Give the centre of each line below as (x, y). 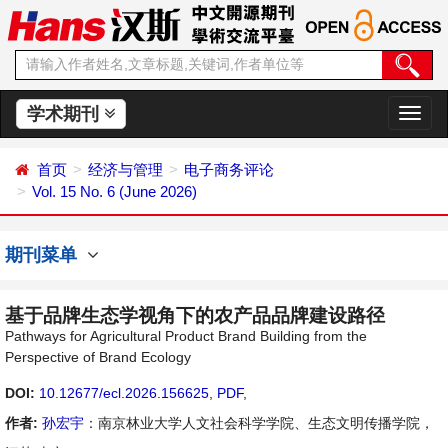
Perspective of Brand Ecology (98, 357)
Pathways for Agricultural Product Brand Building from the (186, 336)
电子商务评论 (229, 169)
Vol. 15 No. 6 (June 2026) (114, 191)
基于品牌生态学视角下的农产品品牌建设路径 (195, 315)
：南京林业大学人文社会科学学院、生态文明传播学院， (259, 423)
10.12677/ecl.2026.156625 (124, 393)
